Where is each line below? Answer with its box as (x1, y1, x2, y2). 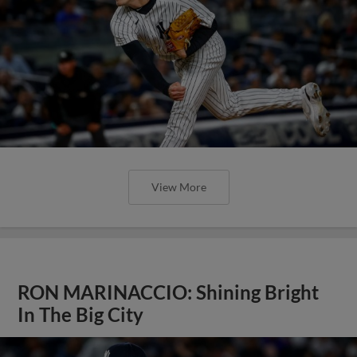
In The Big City (18, 304, 144, 326)
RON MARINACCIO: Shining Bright (18, 281, 320, 304)
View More (151, 180, 206, 194)
